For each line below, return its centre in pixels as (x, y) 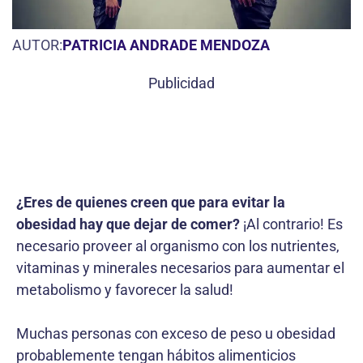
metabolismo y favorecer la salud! (125, 289)
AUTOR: (37, 45)
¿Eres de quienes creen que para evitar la (151, 202)
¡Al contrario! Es (293, 224)
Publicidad (181, 83)
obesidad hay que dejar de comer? (130, 224)
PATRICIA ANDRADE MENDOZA (166, 45)
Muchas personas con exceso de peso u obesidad (176, 333)
